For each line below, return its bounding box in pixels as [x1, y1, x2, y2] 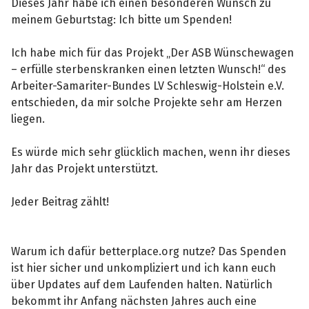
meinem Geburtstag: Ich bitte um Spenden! [11, 12, 235, 26]
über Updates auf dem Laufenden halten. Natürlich [11, 277, 273, 291]
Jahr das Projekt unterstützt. [11, 161, 161, 175]
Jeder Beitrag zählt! [11, 195, 110, 208]
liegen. [11, 112, 48, 126]
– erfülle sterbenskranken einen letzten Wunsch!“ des [11, 62, 287, 76]
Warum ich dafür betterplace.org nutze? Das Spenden [11, 244, 287, 258]
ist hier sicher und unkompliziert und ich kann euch [11, 261, 277, 275]
